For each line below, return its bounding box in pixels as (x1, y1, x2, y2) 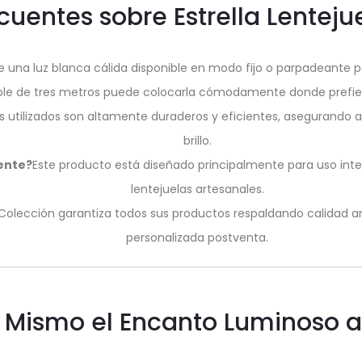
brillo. (183, 133, 212, 149)
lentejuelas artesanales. (130, 181, 264, 197)
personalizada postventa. (126, 229, 268, 246)
